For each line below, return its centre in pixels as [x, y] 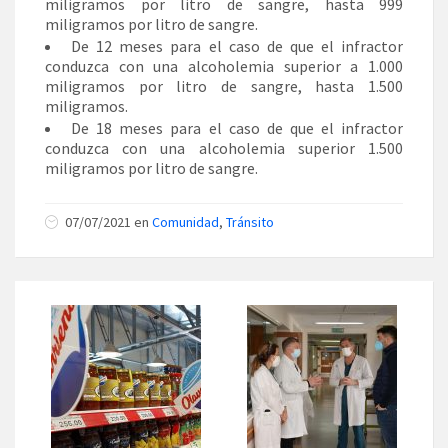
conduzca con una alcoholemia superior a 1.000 [224, 65]
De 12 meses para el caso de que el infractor [237, 45]
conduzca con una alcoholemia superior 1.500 [224, 147]
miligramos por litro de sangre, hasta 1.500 [224, 85]
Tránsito [250, 221]
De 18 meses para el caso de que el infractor [237, 127]
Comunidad [185, 221]
